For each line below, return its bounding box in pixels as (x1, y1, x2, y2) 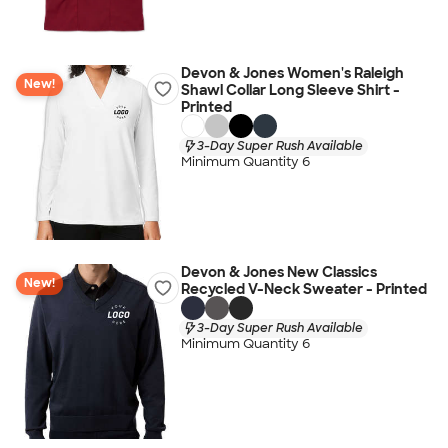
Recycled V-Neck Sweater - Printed (180, 280, 427, 298)
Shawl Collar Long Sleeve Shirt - (180, 81, 400, 99)
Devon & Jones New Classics (180, 263, 377, 281)
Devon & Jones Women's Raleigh (180, 64, 404, 82)
